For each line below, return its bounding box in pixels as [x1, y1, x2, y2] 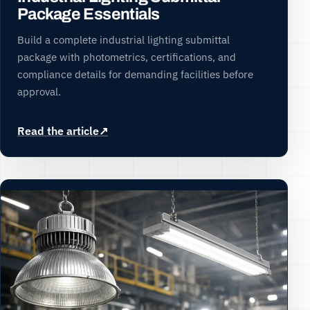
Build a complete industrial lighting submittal [17, 32, 230, 46]
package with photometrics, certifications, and [17, 49, 236, 64]
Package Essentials [17, 5, 160, 23]
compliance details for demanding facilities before [17, 66, 253, 81]
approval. [17, 84, 61, 98]
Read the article [17, 123, 99, 138]
